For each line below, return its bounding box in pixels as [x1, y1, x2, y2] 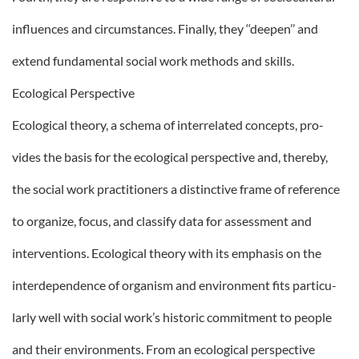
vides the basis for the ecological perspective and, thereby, [12, 149, 328, 164]
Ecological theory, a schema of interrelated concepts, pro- [12, 117, 324, 132]
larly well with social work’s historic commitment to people [12, 309, 332, 325]
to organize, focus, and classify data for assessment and [12, 213, 312, 228]
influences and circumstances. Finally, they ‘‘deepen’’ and [12, 21, 318, 36]
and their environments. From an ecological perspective [12, 341, 315, 357]
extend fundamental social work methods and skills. [12, 53, 294, 68]
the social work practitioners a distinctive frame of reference [12, 181, 340, 196]
